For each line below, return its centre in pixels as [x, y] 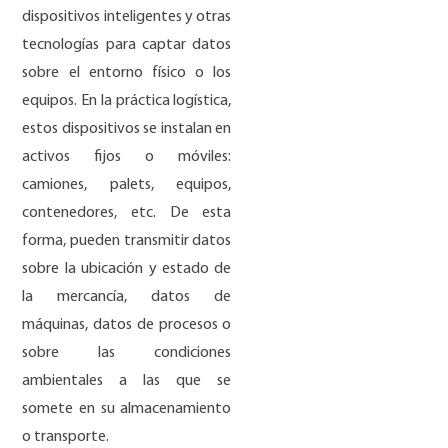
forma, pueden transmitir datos [127, 240]
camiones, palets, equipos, [127, 184]
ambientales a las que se [127, 380]
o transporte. [66, 436]
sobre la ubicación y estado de [127, 268]
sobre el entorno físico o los [127, 72]
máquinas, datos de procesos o [127, 324]
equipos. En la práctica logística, [127, 100]
